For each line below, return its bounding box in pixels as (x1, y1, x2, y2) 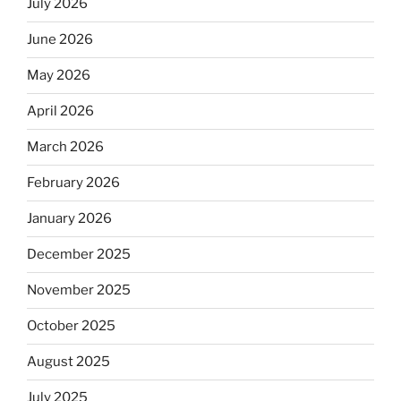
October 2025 (27, 318, 115, 335)
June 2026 (27, 31, 93, 48)
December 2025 (27, 246, 131, 263)
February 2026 (27, 175, 120, 192)
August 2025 (27, 354, 110, 371)
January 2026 (27, 210, 112, 227)
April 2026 (27, 103, 94, 120)
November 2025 (27, 282, 131, 299)
